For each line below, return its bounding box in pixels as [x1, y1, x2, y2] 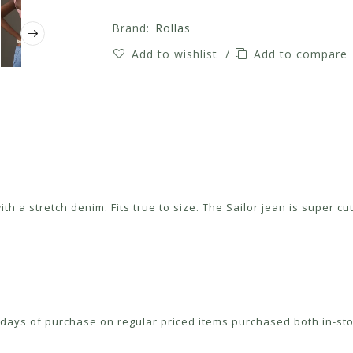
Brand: [111, 20, 150, 35]
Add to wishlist [131, 46, 221, 61]
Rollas [154, 20, 191, 35]
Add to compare [253, 46, 351, 61]
